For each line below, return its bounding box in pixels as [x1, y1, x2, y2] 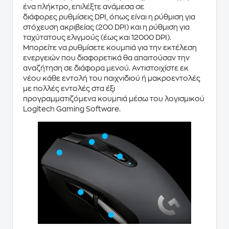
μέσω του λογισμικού [127, 95, 204, 102]
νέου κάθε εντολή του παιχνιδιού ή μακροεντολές [23, 75, 200, 82]
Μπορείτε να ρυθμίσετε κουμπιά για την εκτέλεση [23, 44, 197, 51]
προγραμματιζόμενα [23, 95, 96, 102]
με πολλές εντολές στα [23, 85, 106, 92]
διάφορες [23, 13, 59, 20]
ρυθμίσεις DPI [59, 13, 106, 20]
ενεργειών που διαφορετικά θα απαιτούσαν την [23, 54, 190, 61]
